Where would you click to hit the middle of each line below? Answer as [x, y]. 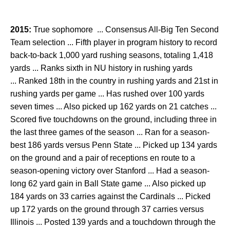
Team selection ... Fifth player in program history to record [114, 42]
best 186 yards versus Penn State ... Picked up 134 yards [114, 145]
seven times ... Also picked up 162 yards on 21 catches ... [113, 107]
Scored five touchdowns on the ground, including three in [113, 119]
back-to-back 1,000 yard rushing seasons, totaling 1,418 [112, 55]
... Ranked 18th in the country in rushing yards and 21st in [114, 81]
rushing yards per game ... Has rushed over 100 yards [107, 94]
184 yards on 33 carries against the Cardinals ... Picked [110, 196]
